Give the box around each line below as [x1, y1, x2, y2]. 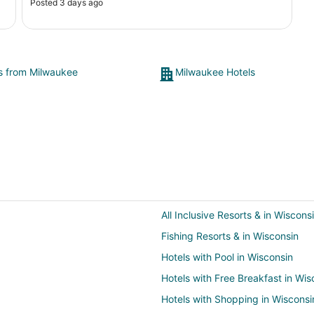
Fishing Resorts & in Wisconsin [161, 229, 299, 242]
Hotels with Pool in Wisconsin [161, 250, 293, 263]
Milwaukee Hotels [175, 65, 255, 78]
